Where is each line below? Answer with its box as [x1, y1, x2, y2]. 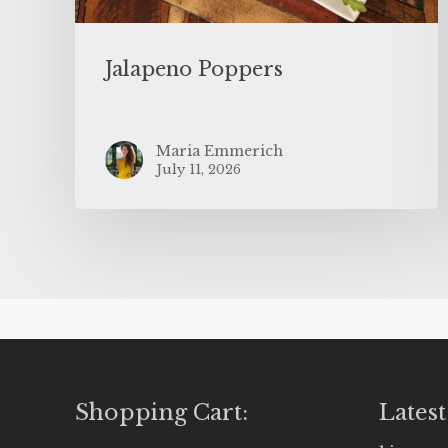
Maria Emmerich [156, 141, 283, 160]
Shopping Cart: [75, 398, 248, 426]
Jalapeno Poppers [105, 56, 283, 81]
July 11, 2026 [156, 160, 241, 178]
